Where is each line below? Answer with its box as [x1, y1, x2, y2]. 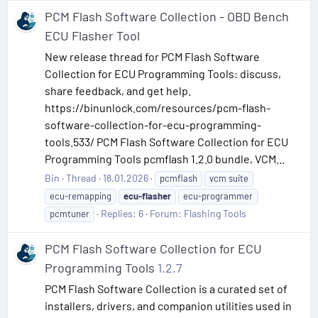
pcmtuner [50, 207, 89, 219]
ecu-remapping [50, 190, 111, 202]
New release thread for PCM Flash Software [45, 49, 260, 63]
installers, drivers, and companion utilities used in [45, 299, 292, 312]
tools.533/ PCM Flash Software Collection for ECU [45, 134, 288, 148]
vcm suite [209, 172, 248, 184]
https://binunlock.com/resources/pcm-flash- [45, 100, 270, 114]
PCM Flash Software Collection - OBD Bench [45, 8, 289, 24]
